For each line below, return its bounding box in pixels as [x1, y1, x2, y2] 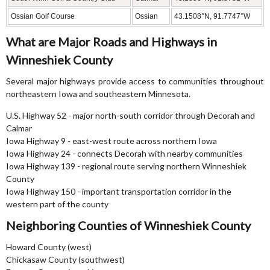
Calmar [6, 123, 32, 133]
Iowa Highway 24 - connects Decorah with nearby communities [6, 148, 243, 159]
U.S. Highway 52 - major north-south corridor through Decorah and [6, 110, 255, 121]
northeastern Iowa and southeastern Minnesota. [6, 89, 190, 99]
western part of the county [6, 199, 108, 209]
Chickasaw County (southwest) [6, 254, 125, 265]
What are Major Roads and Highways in [6, 34, 217, 49]
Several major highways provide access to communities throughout [6, 76, 264, 86]
